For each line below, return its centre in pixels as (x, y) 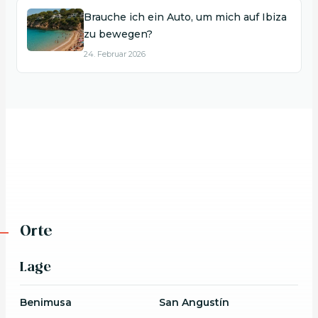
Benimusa (45, 302)
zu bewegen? (118, 34)
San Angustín (194, 302)
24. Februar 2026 (114, 54)
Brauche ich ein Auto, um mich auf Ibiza (185, 17)
